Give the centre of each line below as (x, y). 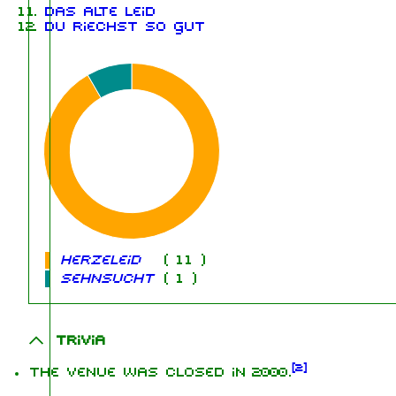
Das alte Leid (99, 12)
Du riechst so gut (124, 27)
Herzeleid (99, 261)
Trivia (80, 340)
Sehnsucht (106, 279)
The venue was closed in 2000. (160, 373)
